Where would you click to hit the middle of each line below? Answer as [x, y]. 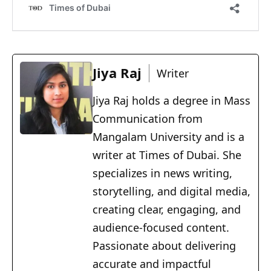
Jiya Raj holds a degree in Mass [171, 101]
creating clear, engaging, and [167, 210]
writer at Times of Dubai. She [167, 155]
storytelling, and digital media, [171, 191]
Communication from [148, 119]
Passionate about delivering [164, 246]
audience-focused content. [161, 228]
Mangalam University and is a [168, 137]
